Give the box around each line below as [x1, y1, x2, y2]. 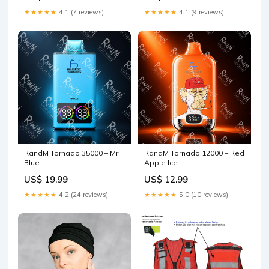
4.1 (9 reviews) [177, 8, 224, 16]
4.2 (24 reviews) [57, 190, 108, 199]
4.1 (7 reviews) [57, 8, 104, 16]
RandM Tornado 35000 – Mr [24, 148, 118, 157]
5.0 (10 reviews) [177, 190, 228, 199]
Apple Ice [144, 158, 178, 167]
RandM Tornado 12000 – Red [144, 148, 244, 157]
